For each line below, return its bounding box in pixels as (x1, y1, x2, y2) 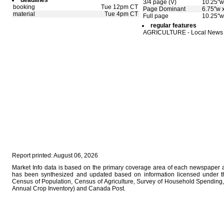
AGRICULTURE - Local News (143, 29, 223, 36)
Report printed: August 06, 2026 (12, 152, 98, 159)
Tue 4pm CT (104, 10, 138, 17)
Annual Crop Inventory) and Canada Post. (12, 185, 125, 192)
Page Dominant (143, 5, 185, 12)
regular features (150, 22, 196, 29)
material (13, 10, 35, 17)
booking (13, 3, 35, 10)
